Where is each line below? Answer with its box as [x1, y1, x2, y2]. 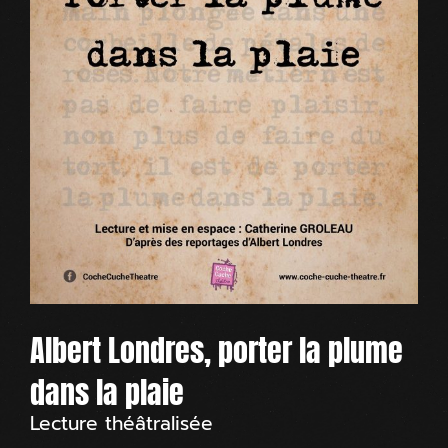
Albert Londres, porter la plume [30, 327, 403, 374]
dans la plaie [30, 369, 184, 416]
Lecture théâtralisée [30, 409, 213, 439]
